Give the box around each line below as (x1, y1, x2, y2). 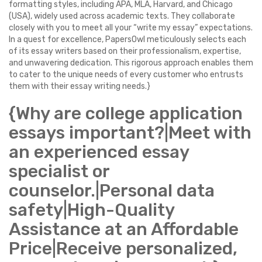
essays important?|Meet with (9, 122, 251, 143)
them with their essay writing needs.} (9, 81, 150, 91)
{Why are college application (9, 103, 243, 124)
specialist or (9, 161, 109, 182)
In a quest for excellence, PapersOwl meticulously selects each (9, 35, 246, 44)
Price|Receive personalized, (9, 238, 237, 259)
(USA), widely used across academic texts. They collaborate (9, 11, 235, 21)
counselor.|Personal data (9, 180, 215, 201)
